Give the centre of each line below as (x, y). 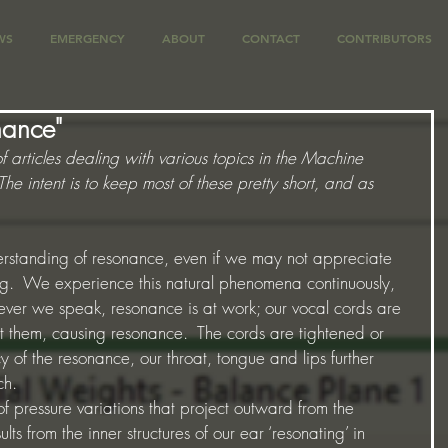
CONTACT (271, 38)
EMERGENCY (87, 38)
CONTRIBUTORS (384, 38)
